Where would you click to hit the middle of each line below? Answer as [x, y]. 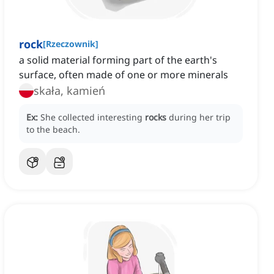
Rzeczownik [71, 44]
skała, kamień [69, 91]
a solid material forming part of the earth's [118, 60]
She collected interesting [93, 117]
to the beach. [53, 130]
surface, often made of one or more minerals [124, 75]
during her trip [200, 117]
